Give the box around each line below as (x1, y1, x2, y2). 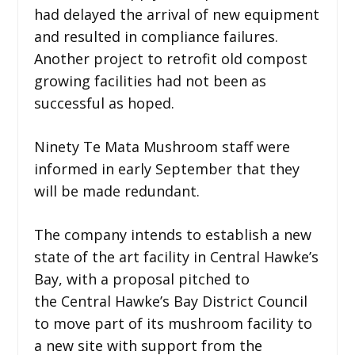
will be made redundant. (33, 181, 200, 200)
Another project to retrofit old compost (33, 48, 307, 68)
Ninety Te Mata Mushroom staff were (33, 136, 290, 156)
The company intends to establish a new (33, 224, 311, 244)
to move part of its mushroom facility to (33, 313, 312, 333)
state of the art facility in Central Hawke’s (33, 246, 319, 266)
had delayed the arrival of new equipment (33, 4, 319, 24)
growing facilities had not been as (33, 71, 266, 90)
